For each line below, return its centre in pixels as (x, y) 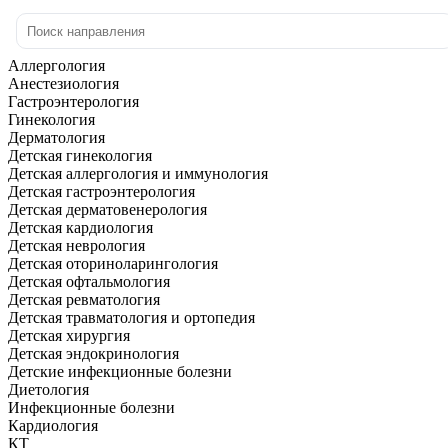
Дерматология (56, 138)
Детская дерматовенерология (107, 210)
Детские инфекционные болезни (120, 372)
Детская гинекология (80, 156)
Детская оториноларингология (113, 264)
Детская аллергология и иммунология (138, 174)
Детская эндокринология (93, 354)
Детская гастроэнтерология (101, 192)
